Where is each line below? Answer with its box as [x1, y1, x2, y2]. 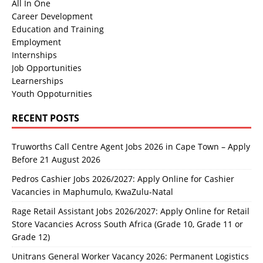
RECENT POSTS [12, 111, 79, 124]
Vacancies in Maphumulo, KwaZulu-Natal [12, 186, 173, 197]
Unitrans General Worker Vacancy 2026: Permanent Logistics [12, 250, 249, 262]
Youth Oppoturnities [12, 87, 92, 99]
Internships [12, 49, 57, 60]
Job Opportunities [12, 62, 82, 73]
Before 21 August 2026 [12, 153, 100, 165]
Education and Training [12, 23, 104, 35]
